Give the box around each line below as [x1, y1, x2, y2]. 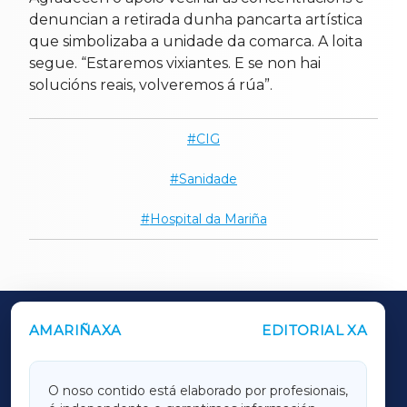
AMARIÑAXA [29, 321, 122, 339]
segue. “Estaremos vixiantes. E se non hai [29, 54, 321, 72]
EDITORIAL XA [262, 321, 368, 339]
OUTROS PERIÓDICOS [44, 322, 234, 344]
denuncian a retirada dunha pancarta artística [29, 10, 362, 28]
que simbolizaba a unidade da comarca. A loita [29, 32, 362, 50]
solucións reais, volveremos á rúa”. [29, 75, 273, 94]
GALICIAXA [167, 367, 240, 383]
